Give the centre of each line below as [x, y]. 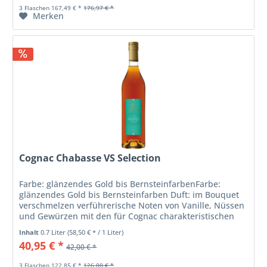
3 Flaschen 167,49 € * [51, 8]
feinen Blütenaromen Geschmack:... [91, 226]
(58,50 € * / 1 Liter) [96, 232]
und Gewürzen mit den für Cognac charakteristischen [127, 216]
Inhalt [30, 232]
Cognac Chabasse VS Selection [90, 158]
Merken [49, 16]
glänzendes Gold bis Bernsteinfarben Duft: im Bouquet [129, 194]
